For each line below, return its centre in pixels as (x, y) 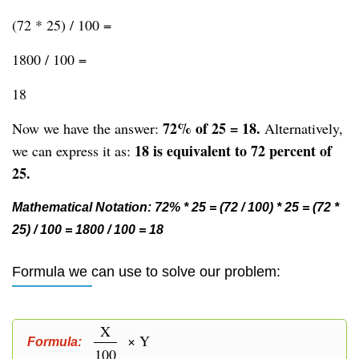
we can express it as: (73, 151)
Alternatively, (302, 128)
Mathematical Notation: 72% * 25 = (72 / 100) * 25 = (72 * (175, 207)
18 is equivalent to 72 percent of (233, 151)
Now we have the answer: (87, 128)
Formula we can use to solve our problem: (146, 272)
